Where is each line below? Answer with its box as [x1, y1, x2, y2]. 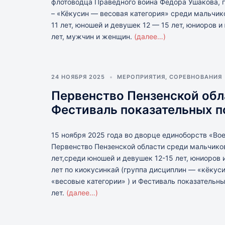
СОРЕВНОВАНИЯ [169, 73, 222, 80]
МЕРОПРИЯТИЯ [117, 73, 165, 80]
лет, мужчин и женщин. [51, 32, 134, 41]
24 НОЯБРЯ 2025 [51, 73, 105, 80]
